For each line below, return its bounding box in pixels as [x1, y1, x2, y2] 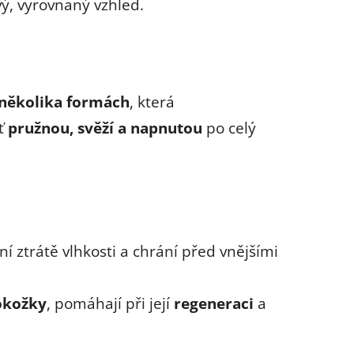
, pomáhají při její [47, 292, 174, 313]
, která [130, 91, 175, 111]
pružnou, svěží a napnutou [8, 117, 202, 137]
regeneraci [174, 292, 254, 313]
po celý [202, 117, 256, 137]
